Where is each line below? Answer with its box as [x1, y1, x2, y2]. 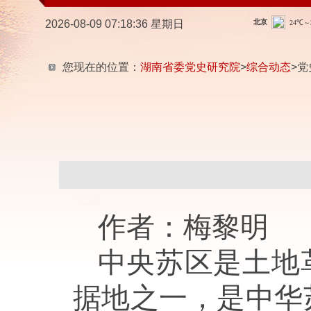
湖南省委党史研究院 [140, 61, 240, 73]
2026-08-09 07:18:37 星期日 [44, 18, 184, 30]
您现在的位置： [62, 61, 140, 73]
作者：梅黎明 [97, 211, 269, 243]
